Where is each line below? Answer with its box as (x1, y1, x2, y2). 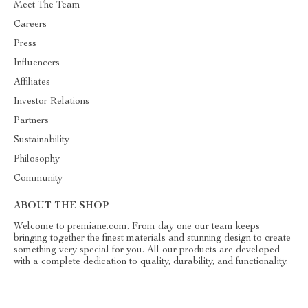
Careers (14, 20, 47, 30)
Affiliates (14, 78, 50, 87)
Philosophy (14, 155, 60, 164)
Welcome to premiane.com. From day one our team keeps (14, 222, 260, 232)
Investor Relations (14, 97, 89, 107)
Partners (14, 116, 49, 126)
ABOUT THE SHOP (14, 201, 109, 211)
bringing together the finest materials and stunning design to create (14, 234, 291, 243)
